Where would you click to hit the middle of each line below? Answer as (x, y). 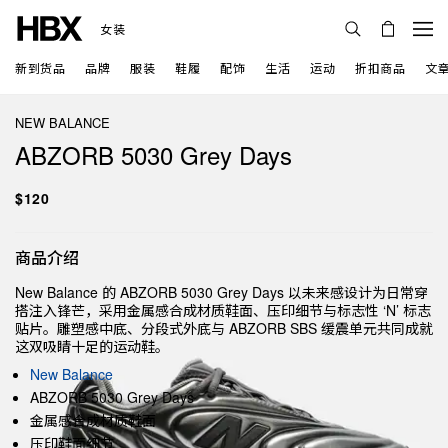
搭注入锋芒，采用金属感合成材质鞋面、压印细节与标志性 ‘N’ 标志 (223, 310)
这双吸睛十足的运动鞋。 (92, 346)
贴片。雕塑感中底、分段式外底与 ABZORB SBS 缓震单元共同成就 (224, 328)
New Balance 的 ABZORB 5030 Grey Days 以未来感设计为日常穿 (221, 292)
